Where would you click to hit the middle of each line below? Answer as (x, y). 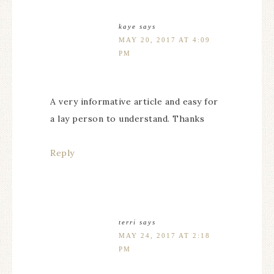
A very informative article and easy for (134, 102)
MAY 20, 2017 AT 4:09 (165, 40)
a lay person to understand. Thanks (127, 119)
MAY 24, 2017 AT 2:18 (165, 235)
